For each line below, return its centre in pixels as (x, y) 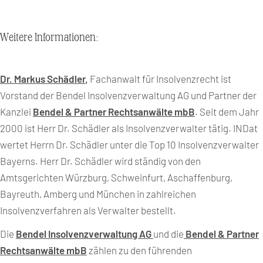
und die (168, 234)
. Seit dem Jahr (227, 112)
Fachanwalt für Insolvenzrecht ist (161, 79)
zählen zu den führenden (139, 250)
